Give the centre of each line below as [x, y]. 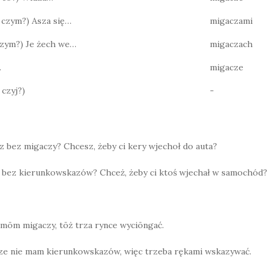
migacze [227, 67]
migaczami [231, 21]
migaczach [231, 44]
